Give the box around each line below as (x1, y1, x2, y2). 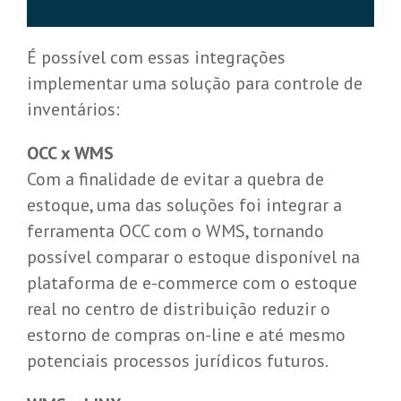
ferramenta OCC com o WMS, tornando (26, 219, 324, 243)
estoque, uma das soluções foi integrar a (26, 193, 342, 218)
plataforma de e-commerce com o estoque (26, 271, 357, 295)
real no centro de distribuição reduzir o (26, 297, 330, 321)
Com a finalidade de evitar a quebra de (26, 167, 324, 192)
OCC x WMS (26, 141, 118, 166)
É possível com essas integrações (26, 46, 286, 70)
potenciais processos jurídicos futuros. (26, 349, 328, 373)
